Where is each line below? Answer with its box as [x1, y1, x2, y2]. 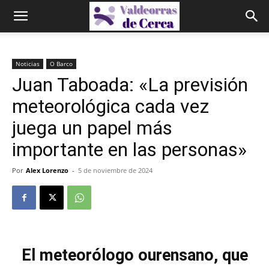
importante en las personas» [12, 138, 247, 161]
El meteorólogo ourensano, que [21, 246, 248, 265]
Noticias [16, 59, 40, 68]
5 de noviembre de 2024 [78, 166, 153, 175]
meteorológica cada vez [12, 95, 209, 118]
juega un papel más [12, 116, 172, 139]
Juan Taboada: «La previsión [12, 73, 248, 96]
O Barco [50, 59, 73, 68]
